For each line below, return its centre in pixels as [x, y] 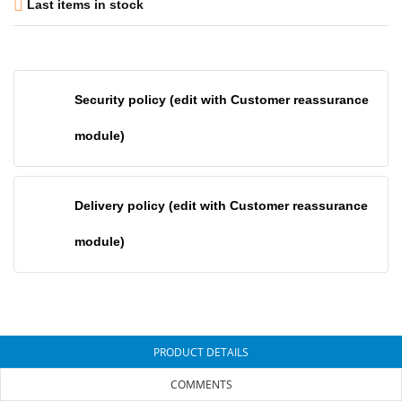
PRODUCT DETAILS [201, 352]
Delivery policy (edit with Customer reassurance [221, 206]
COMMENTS [201, 384]
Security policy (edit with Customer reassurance [222, 100]
